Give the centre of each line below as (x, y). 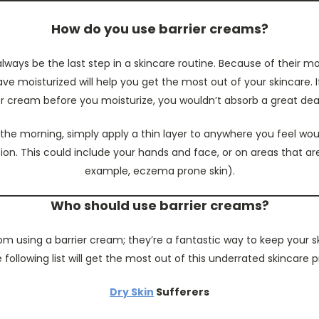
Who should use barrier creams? (159, 205)
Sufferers (183, 292)
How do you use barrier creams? (159, 29)
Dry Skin (132, 292)
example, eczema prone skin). (159, 171)
